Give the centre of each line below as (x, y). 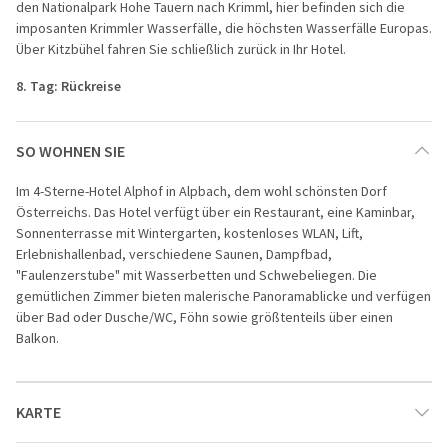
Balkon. (37, 337)
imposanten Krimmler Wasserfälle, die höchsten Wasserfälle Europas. (224, 27)
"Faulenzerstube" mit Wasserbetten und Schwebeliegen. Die (196, 274)
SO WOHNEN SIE (70, 150)
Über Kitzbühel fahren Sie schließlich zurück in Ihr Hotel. (181, 48)
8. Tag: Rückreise (68, 85)
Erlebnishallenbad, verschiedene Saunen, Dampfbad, (174, 253)
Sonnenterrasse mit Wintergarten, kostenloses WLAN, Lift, (189, 232)
